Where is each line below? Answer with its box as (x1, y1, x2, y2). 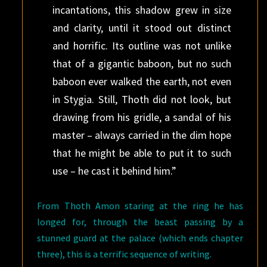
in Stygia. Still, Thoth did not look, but (52, 92, 231, 106)
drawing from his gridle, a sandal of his (52, 110, 231, 124)
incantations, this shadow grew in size (52, 3, 231, 17)
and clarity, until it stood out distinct (52, 21, 231, 35)
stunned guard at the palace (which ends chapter (37, 232, 243, 244)
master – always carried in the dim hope (52, 128, 231, 142)
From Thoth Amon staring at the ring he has (37, 200, 243, 212)
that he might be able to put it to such (52, 146, 231, 160)
